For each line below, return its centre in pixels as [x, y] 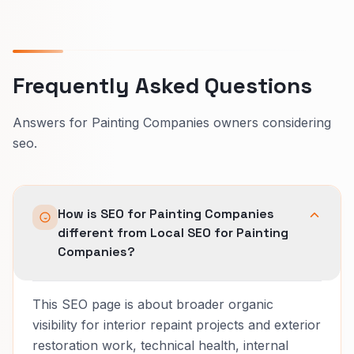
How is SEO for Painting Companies [166, 213]
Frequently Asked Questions [162, 85]
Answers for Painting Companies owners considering [172, 122]
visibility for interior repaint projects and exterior [177, 324]
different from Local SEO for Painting [173, 232]
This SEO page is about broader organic [153, 304]
